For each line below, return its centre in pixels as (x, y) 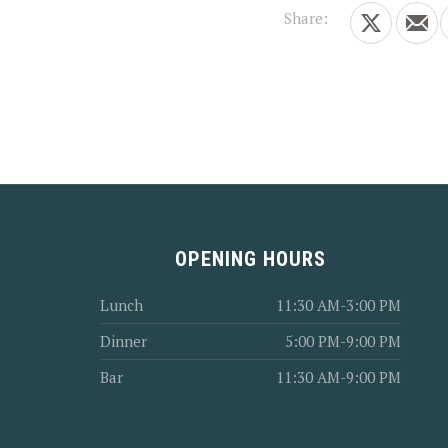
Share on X (407, 33)
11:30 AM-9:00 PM (339, 377)
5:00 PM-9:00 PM (343, 341)
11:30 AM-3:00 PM (339, 305)
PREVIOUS (62, 60)
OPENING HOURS (251, 259)
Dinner (123, 341)
